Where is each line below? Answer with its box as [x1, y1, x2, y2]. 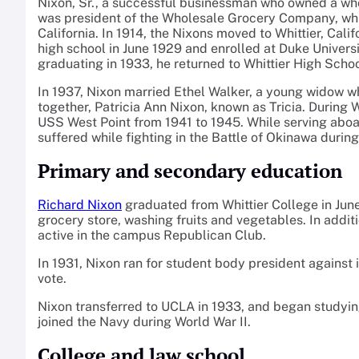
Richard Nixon [38, 197, 122, 213]
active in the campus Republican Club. [38, 228, 266, 244]
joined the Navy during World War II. [38, 314, 251, 330]
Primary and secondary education [38, 158, 342, 184]
